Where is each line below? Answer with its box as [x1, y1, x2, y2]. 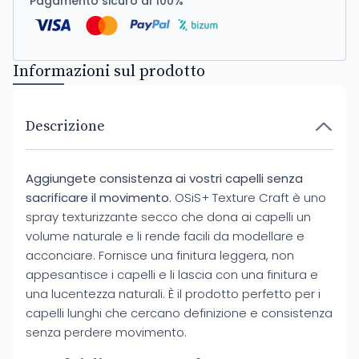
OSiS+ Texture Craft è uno [171, 189, 326, 206]
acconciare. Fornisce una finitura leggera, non [26, 247, 294, 264]
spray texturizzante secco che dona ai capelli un [26, 208, 311, 225]
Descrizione [26, 117, 105, 135]
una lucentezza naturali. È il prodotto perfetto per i [26, 285, 321, 302]
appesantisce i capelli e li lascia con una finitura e [26, 266, 318, 283]
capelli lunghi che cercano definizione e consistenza [26, 305, 333, 321]
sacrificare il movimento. [26, 189, 171, 206]
